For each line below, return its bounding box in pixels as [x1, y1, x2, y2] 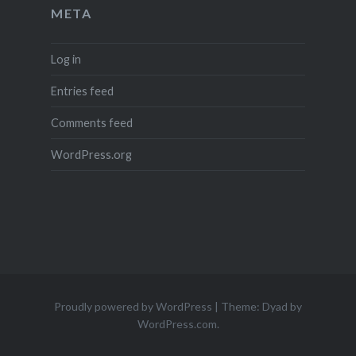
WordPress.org [50, 147, 132, 161]
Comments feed [50, 115, 133, 130]
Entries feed [50, 83, 114, 98]
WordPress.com [137, 316, 217, 331]
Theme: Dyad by [221, 299, 302, 313]
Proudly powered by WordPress [54, 299, 212, 313]
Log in [50, 52, 81, 66]
